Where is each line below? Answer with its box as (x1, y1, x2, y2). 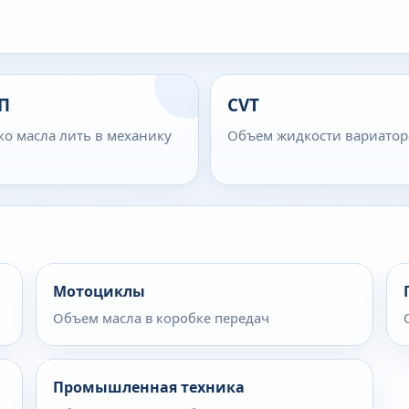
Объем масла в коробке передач (53, 309, 269, 327)
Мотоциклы (53, 281, 145, 301)
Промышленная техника (53, 377, 245, 397)
